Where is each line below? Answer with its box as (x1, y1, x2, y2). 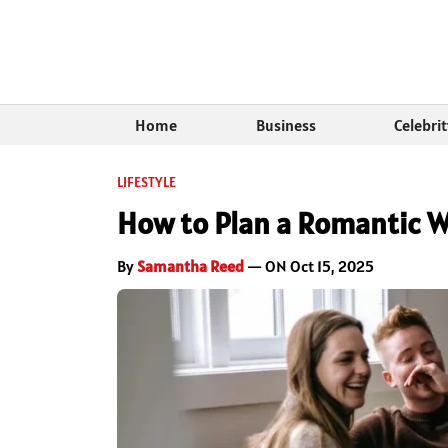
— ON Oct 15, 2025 (244, 256, 374, 277)
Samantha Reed (137, 256, 244, 277)
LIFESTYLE (117, 173, 176, 192)
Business (255, 115, 316, 136)
